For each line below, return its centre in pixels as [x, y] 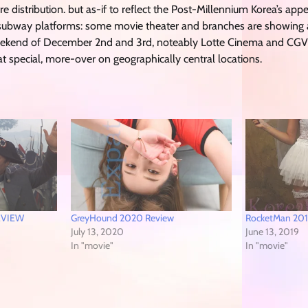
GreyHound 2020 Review [123, 218]
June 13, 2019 [273, 232]
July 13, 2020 [98, 232]
